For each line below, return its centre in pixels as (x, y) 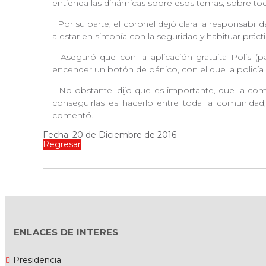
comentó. (73, 115)
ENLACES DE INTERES (66, 232)
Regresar (62, 144)
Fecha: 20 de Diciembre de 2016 (110, 134)
